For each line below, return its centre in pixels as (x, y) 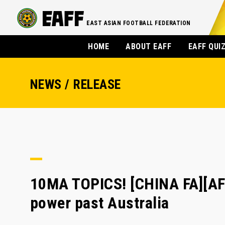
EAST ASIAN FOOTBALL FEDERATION (139, 23)
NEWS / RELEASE (76, 84)
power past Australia (100, 203)
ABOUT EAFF (149, 46)
